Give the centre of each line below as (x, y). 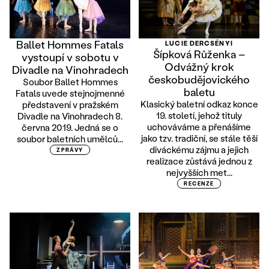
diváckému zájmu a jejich (199, 149)
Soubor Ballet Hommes (70, 81)
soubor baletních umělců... (70, 138)
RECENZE (199, 183)
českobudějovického (199, 79)
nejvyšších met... (199, 172)
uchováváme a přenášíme (199, 126)
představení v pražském (70, 104)
